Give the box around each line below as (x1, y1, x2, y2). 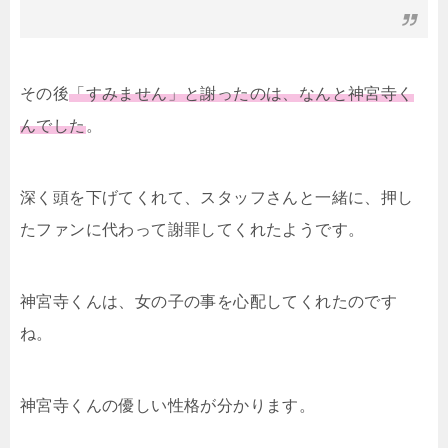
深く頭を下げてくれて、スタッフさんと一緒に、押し (20, 188, 414, 206)
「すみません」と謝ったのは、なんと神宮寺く (69, 84, 414, 102)
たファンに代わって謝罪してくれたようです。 (20, 220, 365, 238)
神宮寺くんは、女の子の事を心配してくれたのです (20, 292, 398, 310)
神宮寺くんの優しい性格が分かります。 (20, 396, 316, 414)
